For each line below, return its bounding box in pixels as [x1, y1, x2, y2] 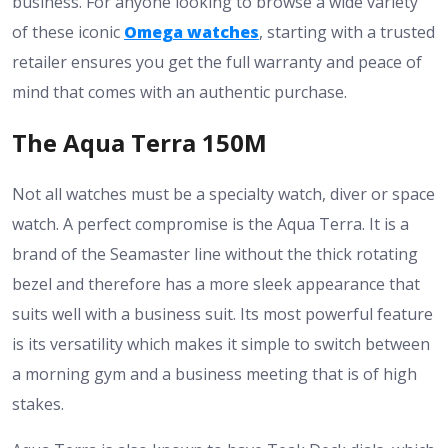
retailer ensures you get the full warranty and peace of [12, 50, 422, 73]
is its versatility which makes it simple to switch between [12, 333, 430, 356]
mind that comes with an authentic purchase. [12, 80, 347, 103]
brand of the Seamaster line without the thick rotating [12, 243, 418, 266]
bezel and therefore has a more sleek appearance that [12, 273, 420, 296]
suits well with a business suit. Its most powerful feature [12, 303, 433, 326]
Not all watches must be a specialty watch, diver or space [12, 183, 435, 206]
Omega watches [124, 20, 259, 43]
